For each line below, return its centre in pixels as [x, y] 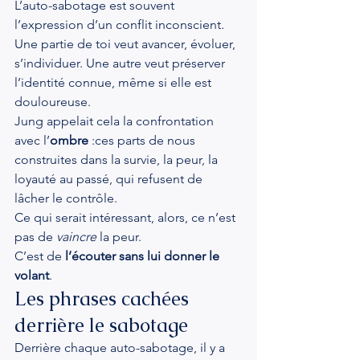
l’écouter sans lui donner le [144, 256]
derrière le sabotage [101, 325]
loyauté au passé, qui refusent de [110, 179]
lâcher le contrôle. [66, 198]
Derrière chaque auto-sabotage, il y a [121, 348]
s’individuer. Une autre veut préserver [121, 63]
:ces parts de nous [143, 140]
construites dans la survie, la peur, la [118, 160]
